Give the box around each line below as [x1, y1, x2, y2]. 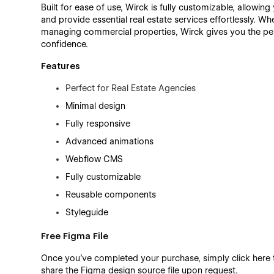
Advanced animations [65, 136, 154, 146]
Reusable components [65, 190, 157, 199]
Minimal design [65, 101, 126, 111]
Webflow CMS [65, 154, 124, 164]
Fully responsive [65, 119, 131, 128]
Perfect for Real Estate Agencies [65, 83, 196, 93]
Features [41, 61, 81, 71]
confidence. [41, 39, 89, 49]
